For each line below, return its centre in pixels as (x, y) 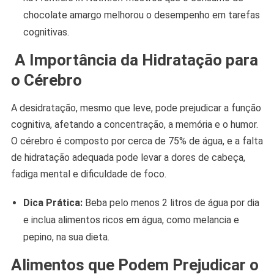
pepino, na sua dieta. (66, 237)
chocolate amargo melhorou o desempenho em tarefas (141, 15)
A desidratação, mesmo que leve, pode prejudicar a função (136, 108)
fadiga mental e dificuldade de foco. (88, 174)
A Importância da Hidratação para (134, 60)
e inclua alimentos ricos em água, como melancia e (131, 220)
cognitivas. (46, 32)
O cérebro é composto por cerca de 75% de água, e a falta (137, 141)
